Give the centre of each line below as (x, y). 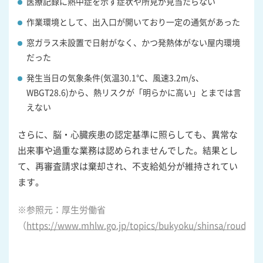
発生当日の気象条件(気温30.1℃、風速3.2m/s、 (115, 77)
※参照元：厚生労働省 (62, 209)
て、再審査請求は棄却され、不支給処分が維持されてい (128, 166)
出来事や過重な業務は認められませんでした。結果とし (128, 150)
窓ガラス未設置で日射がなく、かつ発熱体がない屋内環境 (133, 42)
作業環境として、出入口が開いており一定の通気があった (133, 21)
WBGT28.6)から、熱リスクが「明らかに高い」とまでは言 (134, 92)
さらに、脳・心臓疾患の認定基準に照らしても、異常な (128, 134)
